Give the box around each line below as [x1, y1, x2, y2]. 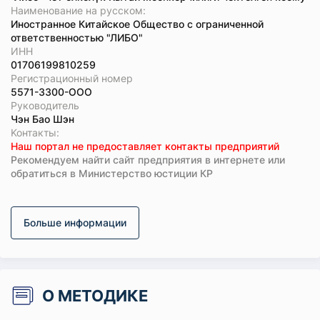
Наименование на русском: [11, 4, 146, 16]
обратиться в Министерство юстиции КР [11, 167, 213, 179]
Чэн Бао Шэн [11, 113, 74, 125]
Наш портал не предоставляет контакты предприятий [11, 140, 279, 152]
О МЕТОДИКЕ [42, 286, 148, 305]
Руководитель [11, 99, 79, 111]
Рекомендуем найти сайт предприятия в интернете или [11, 154, 285, 166]
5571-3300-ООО [11, 86, 92, 98]
